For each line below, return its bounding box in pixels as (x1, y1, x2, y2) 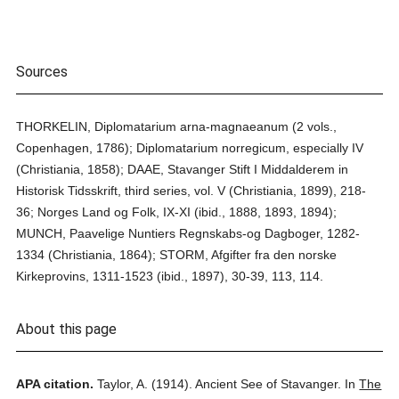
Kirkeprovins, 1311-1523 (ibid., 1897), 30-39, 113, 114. (16, 269, 324, 283)
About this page (16, 321, 118, 338)
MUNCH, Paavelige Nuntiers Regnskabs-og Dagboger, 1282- (16, 226, 361, 240)
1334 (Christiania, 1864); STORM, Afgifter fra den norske (16, 248, 338, 262)
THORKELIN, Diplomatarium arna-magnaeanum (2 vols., (16, 119, 338, 134)
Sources (16, 63, 69, 80)
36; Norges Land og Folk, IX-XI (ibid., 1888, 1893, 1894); (16, 205, 338, 219)
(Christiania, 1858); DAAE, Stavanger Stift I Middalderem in (16, 162, 349, 176)
